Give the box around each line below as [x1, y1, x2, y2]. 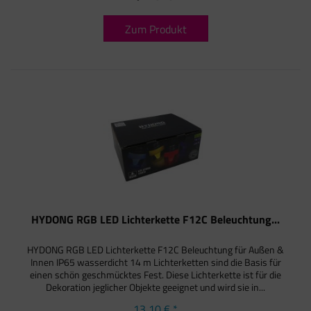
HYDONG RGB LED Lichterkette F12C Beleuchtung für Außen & [27, 242, 285, 257]
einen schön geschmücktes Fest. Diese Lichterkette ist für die [30, 267, 282, 282]
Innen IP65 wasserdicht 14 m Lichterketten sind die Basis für [30, 254, 281, 269]
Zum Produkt [124, 21, 187, 38]
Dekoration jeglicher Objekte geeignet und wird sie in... [46, 279, 266, 294]
